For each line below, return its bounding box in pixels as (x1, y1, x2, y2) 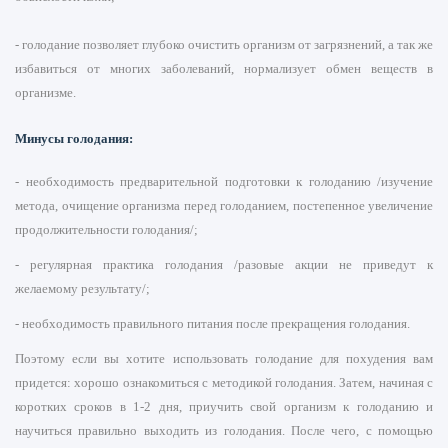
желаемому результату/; (15, 281, 150, 297)
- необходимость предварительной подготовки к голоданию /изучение (15, 174, 433, 190)
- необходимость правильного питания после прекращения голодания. (15, 316, 410, 332)
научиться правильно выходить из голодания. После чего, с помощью (15, 423, 433, 439)
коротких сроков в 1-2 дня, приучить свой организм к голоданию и (15, 399, 433, 415)
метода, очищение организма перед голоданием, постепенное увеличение (15, 198, 433, 214)
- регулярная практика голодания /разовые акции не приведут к (15, 257, 433, 273)
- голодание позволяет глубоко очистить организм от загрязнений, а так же (15, 37, 433, 53)
